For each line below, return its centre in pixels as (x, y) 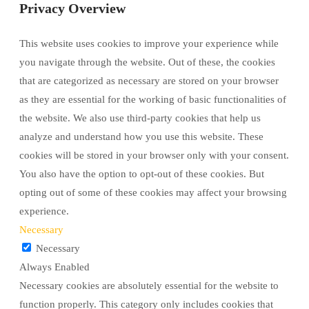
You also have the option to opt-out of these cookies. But (142, 174)
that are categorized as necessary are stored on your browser (149, 81)
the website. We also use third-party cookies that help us (140, 118)
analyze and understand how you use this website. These (141, 137)
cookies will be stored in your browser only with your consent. (154, 156)
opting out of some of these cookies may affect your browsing (153, 193)
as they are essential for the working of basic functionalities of (153, 100)
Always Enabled (54, 267)
